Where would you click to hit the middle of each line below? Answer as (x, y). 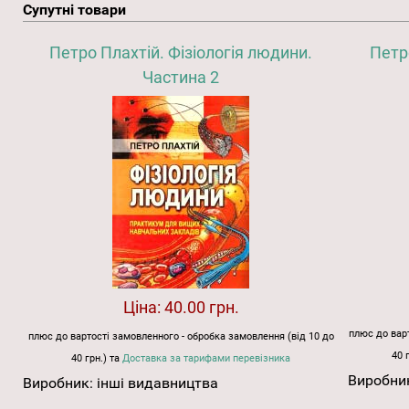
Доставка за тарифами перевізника (207, 358)
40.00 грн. (201, 307)
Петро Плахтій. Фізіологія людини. (181, 52)
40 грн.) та (97, 358)
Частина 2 (181, 77)
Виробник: (60, 383)
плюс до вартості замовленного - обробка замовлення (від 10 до (181, 336)
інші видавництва (157, 383)
